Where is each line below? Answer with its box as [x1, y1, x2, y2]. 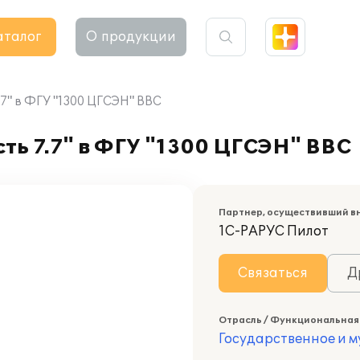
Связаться [238, 265, 308, 281]
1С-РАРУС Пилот [219, 223, 329, 239]
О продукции [86, 29, 176, 45]
